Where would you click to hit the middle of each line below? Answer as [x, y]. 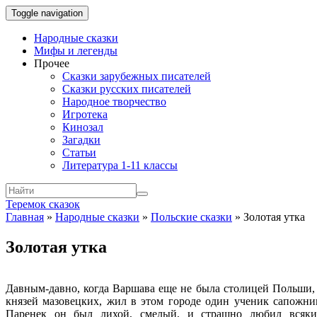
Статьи [79, 152]
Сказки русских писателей [127, 89]
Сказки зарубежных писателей [137, 76]
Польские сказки [191, 217]
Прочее [52, 63]
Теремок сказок [43, 204]
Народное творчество [114, 102]
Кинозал [83, 127]
